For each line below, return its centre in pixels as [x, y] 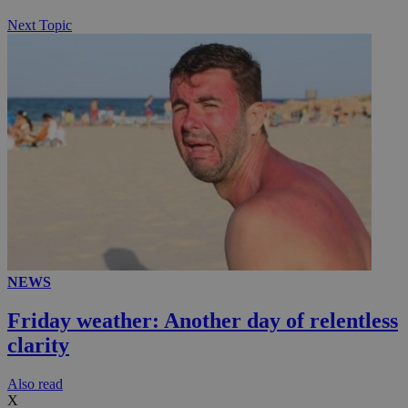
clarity [38, 346]
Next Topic [40, 25]
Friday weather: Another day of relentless [203, 321]
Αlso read [35, 384]
